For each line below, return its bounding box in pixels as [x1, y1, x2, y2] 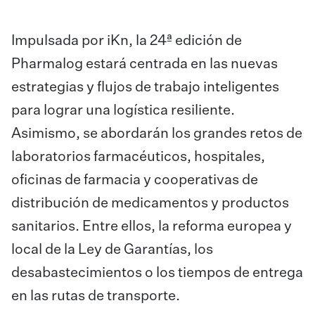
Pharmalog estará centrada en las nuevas [11, 57, 278, 71]
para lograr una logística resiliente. [11, 103, 235, 117]
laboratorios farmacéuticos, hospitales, [11, 150, 265, 164]
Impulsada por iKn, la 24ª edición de [11, 34, 242, 48]
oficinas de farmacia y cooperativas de [11, 173, 258, 187]
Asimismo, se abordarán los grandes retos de [11, 127, 302, 141]
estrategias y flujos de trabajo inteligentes [11, 80, 279, 94]
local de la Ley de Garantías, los [11, 243, 213, 257]
